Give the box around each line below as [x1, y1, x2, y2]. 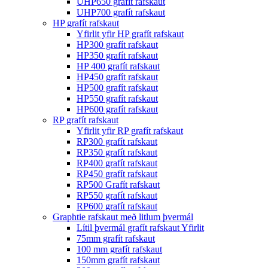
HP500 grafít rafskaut [77, 83, 158, 93]
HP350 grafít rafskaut [77, 50, 158, 60]
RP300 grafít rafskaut [77, 136, 157, 147]
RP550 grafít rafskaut [77, 190, 157, 200]
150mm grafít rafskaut [77, 255, 160, 265]
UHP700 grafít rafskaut [77, 7, 165, 17]
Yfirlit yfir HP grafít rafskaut [77, 29, 184, 39]
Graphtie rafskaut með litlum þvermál [53, 212, 193, 222]
